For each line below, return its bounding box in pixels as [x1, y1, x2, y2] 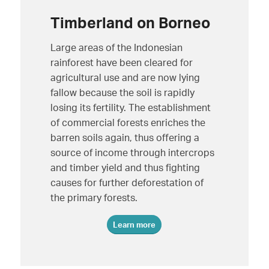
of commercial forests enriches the [50, 116, 205, 128]
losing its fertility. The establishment [50, 101, 211, 113]
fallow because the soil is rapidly [50, 86, 195, 98]
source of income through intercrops [50, 146, 214, 159]
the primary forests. [50, 191, 138, 204]
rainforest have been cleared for [50, 56, 193, 68]
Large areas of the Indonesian [50, 41, 183, 53]
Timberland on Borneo [50, 13, 210, 32]
